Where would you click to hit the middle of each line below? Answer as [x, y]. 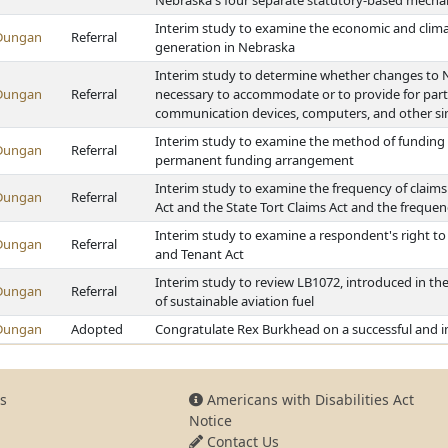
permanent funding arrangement [254, 160]
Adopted [97, 329]
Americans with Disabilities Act [308, 399]
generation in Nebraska [225, 47]
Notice [210, 420]
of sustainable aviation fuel [234, 301]
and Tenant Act [199, 254]
